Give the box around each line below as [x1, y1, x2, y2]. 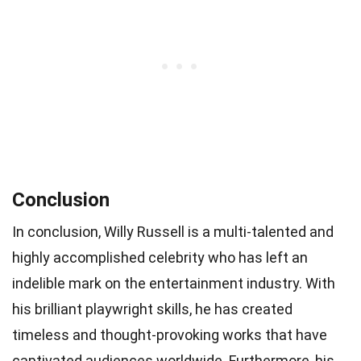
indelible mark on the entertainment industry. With [12, 274, 335, 292]
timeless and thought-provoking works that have [12, 326, 327, 343]
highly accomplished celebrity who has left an [12, 248, 308, 266]
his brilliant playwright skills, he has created [12, 300, 293, 317]
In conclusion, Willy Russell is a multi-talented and [12, 222, 334, 240]
